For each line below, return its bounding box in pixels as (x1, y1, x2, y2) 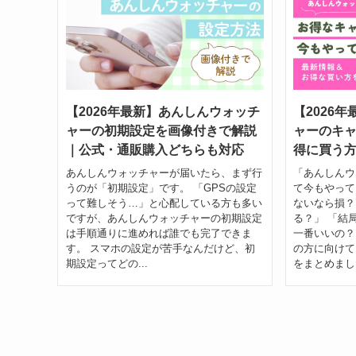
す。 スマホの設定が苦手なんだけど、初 (65, 242, 255, 254)
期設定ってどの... (65, 257, 148, 269)
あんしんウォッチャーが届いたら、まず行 (65, 166, 262, 179)
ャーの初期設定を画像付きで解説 (65, 124, 257, 138)
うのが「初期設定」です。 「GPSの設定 (65, 181, 257, 194)
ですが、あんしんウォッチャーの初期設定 (65, 211, 262, 224)
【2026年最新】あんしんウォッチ (65, 105, 260, 119)
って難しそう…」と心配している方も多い (65, 196, 262, 209)
